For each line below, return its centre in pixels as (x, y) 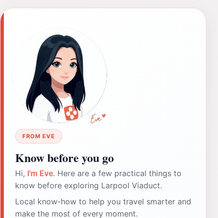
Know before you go (64, 157)
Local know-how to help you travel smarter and (103, 201)
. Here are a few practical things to (117, 173)
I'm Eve (40, 173)
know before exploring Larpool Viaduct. (89, 185)
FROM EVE (39, 136)
